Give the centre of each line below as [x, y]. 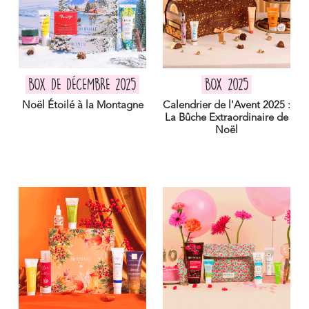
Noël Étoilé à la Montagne [82, 106]
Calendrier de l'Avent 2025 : [227, 106]
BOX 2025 [227, 84]
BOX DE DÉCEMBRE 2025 [82, 84]
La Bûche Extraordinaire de [227, 118]
